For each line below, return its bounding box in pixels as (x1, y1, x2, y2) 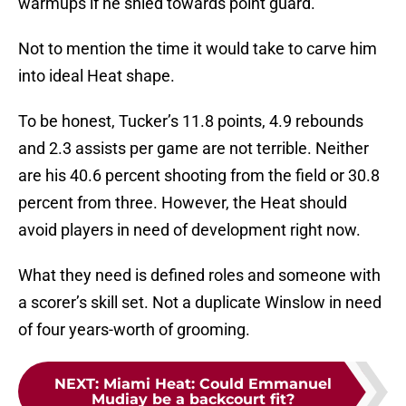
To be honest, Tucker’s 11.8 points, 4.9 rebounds (18, 111, 363, 131)
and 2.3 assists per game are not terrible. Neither (18, 139, 369, 159)
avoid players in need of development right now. (18, 220, 361, 240)
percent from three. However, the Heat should (18, 193, 347, 213)
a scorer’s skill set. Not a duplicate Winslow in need (18, 293, 382, 313)
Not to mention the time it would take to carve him (18, 39, 377, 59)
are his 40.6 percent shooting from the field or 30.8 (18, 166, 380, 186)
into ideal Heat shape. (18, 66, 175, 86)
